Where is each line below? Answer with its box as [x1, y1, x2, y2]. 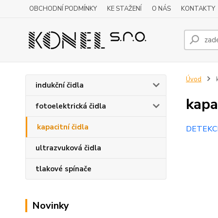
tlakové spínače [36, 164, 91, 174]
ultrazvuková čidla [36, 143, 101, 153]
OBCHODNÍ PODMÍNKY [29, 4, 97, 13]
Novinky [32, 199, 69, 212]
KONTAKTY [181, 4, 215, 13]
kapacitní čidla [37, 122, 89, 132]
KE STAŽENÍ [107, 4, 142, 13]
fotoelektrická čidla [36, 101, 106, 111]
